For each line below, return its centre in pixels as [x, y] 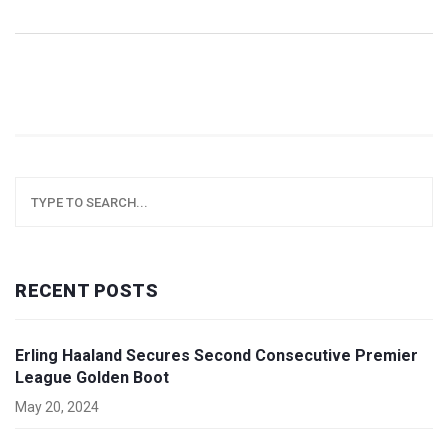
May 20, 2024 [57, 407]
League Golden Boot [92, 378]
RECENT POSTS [86, 291]
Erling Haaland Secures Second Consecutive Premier [216, 356]
